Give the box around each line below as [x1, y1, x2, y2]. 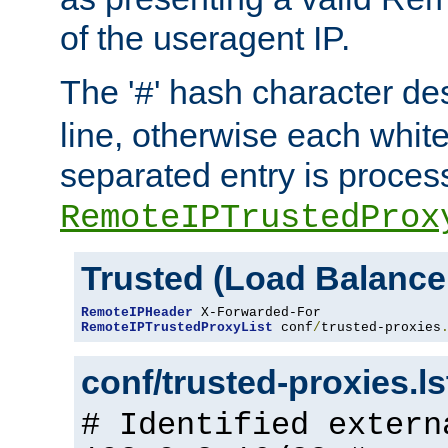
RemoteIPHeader [81, 305, 193, 321]
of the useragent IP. [60, 19, 350, 58]
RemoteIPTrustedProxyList [81, 320, 273, 336]
